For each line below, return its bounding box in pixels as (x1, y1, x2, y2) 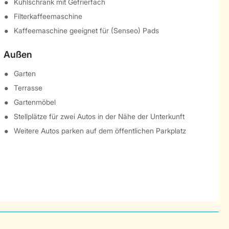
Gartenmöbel (13, 98, 56, 106)
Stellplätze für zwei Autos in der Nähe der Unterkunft (13, 112, 185, 121)
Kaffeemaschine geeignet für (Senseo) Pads (13, 26, 159, 35)
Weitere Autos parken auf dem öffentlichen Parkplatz (13, 126, 186, 135)
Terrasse (13, 83, 42, 92)
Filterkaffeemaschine (13, 12, 82, 20)
